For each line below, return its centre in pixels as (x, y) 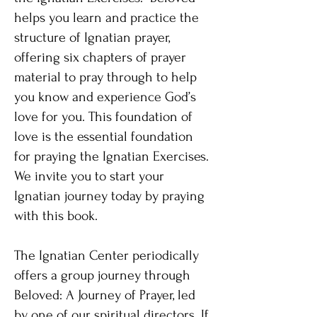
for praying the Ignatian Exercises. (111, 156)
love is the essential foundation (104, 137)
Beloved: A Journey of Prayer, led (105, 295)
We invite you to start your (89, 176)
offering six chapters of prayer (100, 57)
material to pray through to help (105, 77)
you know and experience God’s (105, 97)
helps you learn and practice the (106, 18)
